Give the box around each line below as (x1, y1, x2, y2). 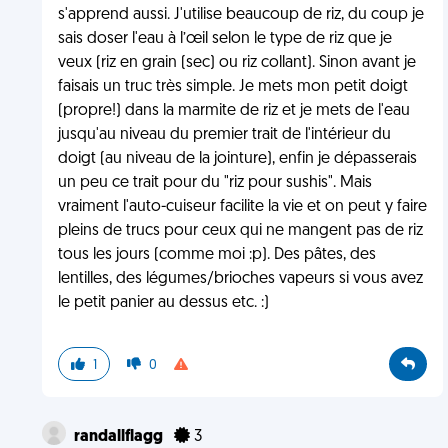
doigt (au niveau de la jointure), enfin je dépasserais (57, 151, 417, 167)
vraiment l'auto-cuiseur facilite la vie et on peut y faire (57, 199, 427, 215)
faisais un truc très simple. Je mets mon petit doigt (57, 79, 408, 95)
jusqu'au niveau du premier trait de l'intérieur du (57, 127, 391, 143)
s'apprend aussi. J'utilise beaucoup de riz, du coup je (57, 7, 424, 23)
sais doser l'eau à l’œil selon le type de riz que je (57, 31, 392, 47)
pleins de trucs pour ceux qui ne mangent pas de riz (57, 223, 423, 239)
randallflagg (73, 429, 166, 445)
